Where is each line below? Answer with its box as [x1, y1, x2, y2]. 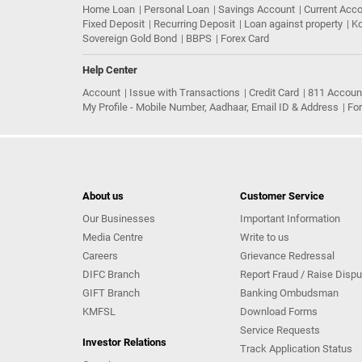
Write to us [240, 231, 289, 243]
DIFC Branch [82, 268, 140, 280]
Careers [82, 250, 118, 262]
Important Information [240, 213, 340, 225]
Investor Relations [82, 336, 166, 348]
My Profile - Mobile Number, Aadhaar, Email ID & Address [82, 101, 339, 113]
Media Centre [82, 231, 143, 243]
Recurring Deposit [154, 18, 235, 30]
